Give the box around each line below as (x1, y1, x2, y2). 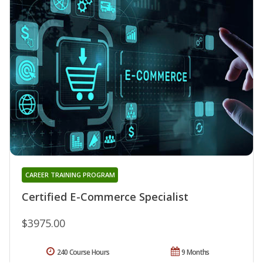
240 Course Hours (56, 247, 110, 257)
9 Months (181, 247, 210, 257)
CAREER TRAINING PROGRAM (25, 170, 115, 179)
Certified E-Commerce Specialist (22, 189, 188, 204)
